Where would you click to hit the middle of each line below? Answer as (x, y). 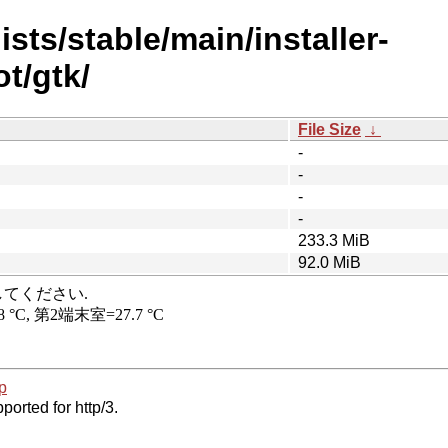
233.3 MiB (334, 240)
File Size (329, 129)
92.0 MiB (329, 262)
